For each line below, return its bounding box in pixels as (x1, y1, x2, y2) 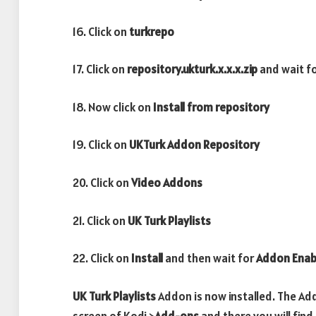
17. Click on (73, 61, 127, 78)
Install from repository (153, 99, 269, 115)
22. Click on (73, 250, 129, 267)
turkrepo (129, 23, 174, 39)
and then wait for (163, 250, 256, 267)
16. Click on (73, 23, 129, 39)
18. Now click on (73, 99, 153, 115)
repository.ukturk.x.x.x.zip (127, 61, 260, 78)
